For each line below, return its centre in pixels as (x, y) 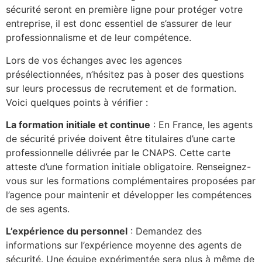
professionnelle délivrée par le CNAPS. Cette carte (118, 152)
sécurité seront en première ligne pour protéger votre (124, 10)
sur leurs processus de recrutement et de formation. (121, 88)
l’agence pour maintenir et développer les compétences (129, 194)
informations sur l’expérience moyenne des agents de (124, 245)
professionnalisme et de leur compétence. (99, 38)
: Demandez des (165, 231)
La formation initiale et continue (78, 124)
